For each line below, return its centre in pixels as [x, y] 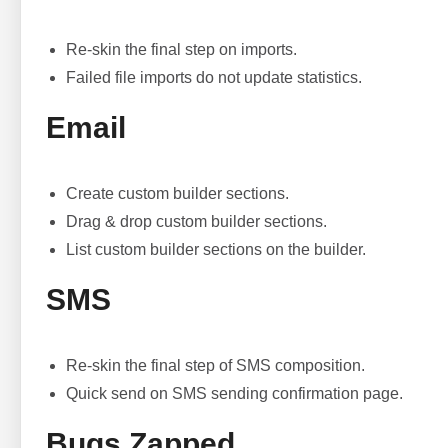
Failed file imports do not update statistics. [214, 77]
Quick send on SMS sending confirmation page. [234, 393]
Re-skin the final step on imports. [181, 49]
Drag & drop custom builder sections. [196, 221]
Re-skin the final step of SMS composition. [215, 365]
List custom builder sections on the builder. [216, 249]
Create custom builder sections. [177, 193]
